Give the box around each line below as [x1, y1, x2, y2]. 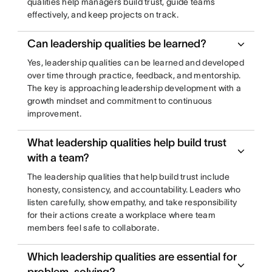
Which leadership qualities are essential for [27, 251, 237, 263]
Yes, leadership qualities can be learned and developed [27, 58, 244, 68]
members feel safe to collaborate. [27, 223, 159, 233]
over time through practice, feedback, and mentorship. [27, 70, 241, 81]
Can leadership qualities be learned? [27, 38, 206, 50]
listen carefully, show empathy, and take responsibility [27, 197, 237, 208]
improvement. [27, 109, 82, 119]
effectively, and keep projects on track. [27, 10, 178, 20]
